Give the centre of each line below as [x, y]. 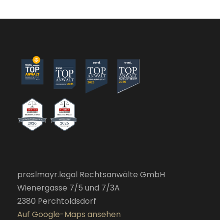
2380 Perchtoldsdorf [57, 201]
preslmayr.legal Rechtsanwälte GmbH [91, 174]
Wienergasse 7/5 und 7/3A [69, 188]
